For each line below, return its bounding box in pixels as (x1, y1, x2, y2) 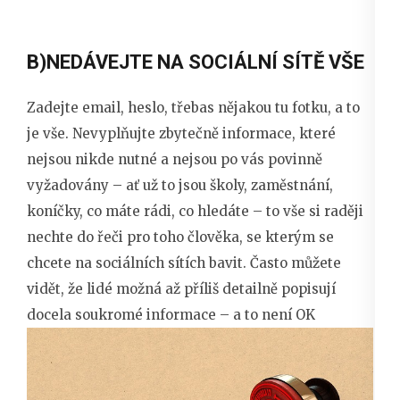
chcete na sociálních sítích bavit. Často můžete (27, 254, 341, 272)
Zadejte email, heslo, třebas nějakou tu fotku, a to (27, 99, 360, 117)
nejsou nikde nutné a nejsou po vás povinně (27, 151, 322, 169)
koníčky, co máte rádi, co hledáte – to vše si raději (27, 203, 363, 221)
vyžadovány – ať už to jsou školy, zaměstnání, (27, 177, 333, 195)
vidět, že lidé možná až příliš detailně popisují (27, 280, 336, 298)
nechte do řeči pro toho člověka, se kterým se (27, 229, 334, 246)
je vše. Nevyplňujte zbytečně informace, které (27, 125, 336, 143)
